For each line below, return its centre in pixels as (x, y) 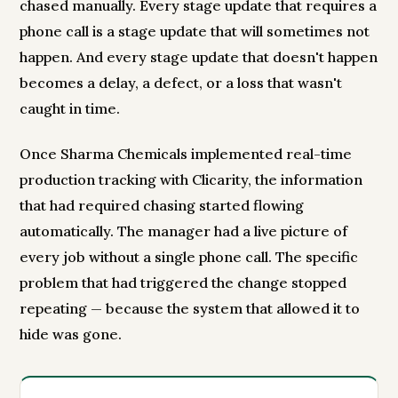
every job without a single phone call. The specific (189, 257)
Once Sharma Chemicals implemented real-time (186, 154)
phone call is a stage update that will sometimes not (195, 32)
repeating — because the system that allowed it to (190, 309)
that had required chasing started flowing (162, 206)
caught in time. (70, 109)
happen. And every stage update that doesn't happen (199, 57)
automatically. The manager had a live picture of (184, 231)
